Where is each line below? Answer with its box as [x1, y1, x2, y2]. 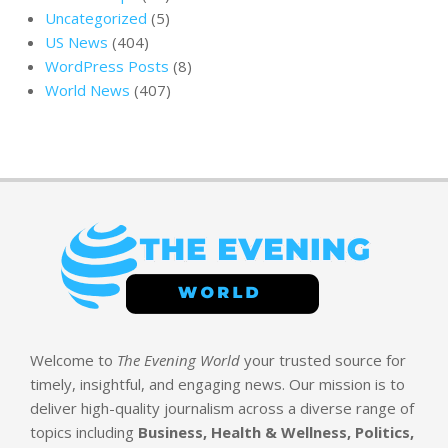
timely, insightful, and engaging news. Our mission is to [30, 374, 405, 395]
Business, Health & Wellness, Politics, [138, 422, 414, 443]
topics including [30, 422, 138, 443]
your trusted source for [240, 350, 406, 371]
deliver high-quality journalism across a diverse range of [30, 398, 414, 419]
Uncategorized [45, 8, 147, 29]
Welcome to [30, 350, 117, 371]
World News [45, 80, 130, 101]
